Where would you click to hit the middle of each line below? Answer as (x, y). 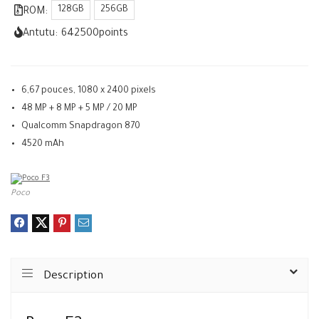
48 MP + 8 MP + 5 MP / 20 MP (79, 109)
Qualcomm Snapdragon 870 (81, 127)
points (114, 34)
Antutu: (40, 34)
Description (73, 277)
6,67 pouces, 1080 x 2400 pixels (89, 91)
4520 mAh (43, 145)
